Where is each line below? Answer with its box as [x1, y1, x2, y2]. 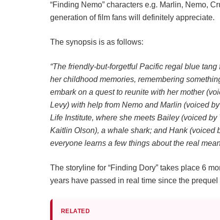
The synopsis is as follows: [50, 38, 143, 47]
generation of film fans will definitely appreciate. [50, 13, 215, 22]
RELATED [61, 208, 90, 215]
